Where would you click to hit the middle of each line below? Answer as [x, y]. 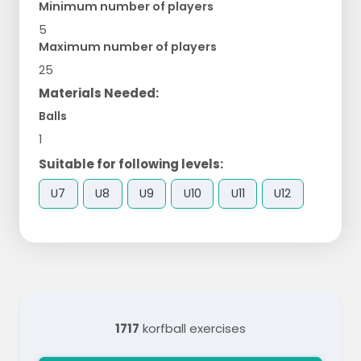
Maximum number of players [128, 46]
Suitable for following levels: [131, 164]
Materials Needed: [99, 93]
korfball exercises [193, 329]
